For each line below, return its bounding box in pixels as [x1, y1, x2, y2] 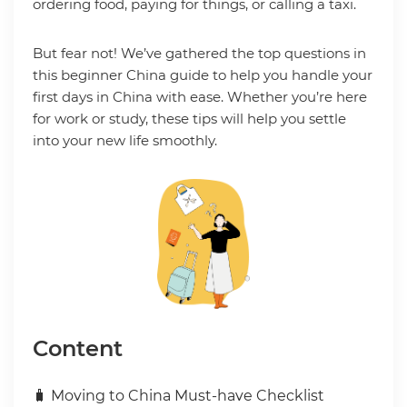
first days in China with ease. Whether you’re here [32, 87, 367, 105]
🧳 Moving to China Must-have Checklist [32, 386, 324, 404]
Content [32, 334, 123, 362]
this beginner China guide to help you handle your [32, 65, 372, 84]
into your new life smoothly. [32, 131, 217, 149]
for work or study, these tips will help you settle [32, 109, 346, 127]
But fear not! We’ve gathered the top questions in [32, 44, 366, 62]
